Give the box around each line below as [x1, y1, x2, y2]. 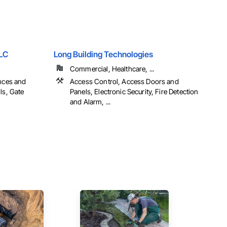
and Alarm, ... [70, 97, 111, 106]
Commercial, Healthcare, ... [70, 64, 155, 73]
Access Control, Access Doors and [70, 77, 179, 86]
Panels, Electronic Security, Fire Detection [70, 87, 199, 96]
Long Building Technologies [54, 49, 153, 60]
